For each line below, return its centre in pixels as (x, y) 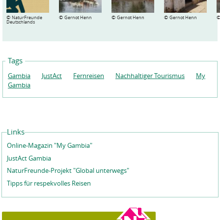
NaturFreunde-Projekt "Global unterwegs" (68, 170)
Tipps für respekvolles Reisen (49, 183)
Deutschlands (21, 22)
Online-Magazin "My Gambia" (50, 145)
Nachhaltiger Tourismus (150, 76)
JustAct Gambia (29, 158)
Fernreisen (89, 76)
